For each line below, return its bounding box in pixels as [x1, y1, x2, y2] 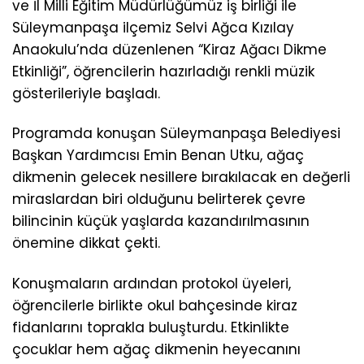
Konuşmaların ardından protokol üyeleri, [12, 273, 291, 293]
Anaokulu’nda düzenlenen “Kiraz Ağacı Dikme [12, 40, 327, 60]
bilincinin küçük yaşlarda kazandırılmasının [12, 211, 310, 232]
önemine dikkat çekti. [12, 233, 160, 253]
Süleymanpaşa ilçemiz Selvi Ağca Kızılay [12, 18, 294, 38]
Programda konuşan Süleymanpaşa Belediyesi [12, 123, 340, 144]
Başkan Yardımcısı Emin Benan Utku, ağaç [12, 145, 304, 166]
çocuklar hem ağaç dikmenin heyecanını [12, 339, 301, 359]
